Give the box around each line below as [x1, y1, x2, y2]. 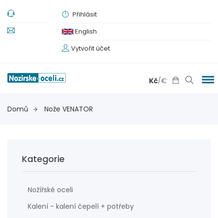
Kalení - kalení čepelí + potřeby [28, 201, 134, 211]
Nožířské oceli [28, 185, 73, 195]
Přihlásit [71, 10, 97, 19]
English [73, 27, 97, 36]
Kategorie [22, 153, 65, 165]
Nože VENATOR [44, 104, 93, 114]
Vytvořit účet [71, 44, 110, 53]
